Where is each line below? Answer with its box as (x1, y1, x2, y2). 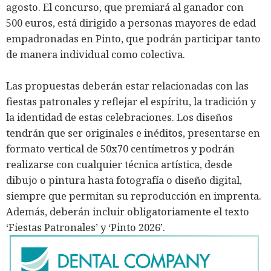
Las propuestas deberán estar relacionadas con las (6, 79, 249, 93)
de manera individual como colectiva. (6, 47, 185, 62)
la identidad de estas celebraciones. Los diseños (6, 110, 233, 125)
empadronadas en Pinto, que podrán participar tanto (6, 31, 261, 46)
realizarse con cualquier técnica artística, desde (6, 157, 232, 172)
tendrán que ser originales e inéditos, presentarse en (6, 126, 260, 140)
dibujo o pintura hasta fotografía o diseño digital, (6, 173, 242, 188)
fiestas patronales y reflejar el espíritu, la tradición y (6, 94, 256, 109)
